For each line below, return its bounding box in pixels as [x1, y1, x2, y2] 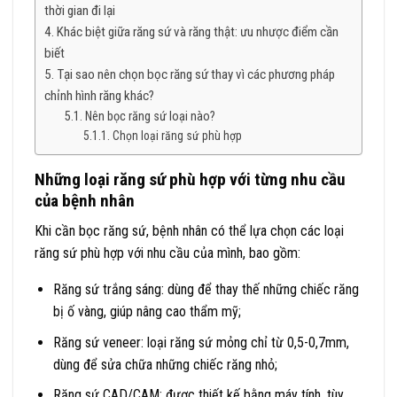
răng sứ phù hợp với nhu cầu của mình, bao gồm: [35, 245, 300, 262]
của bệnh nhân [35, 190, 135, 211]
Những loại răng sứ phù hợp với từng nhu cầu [35, 168, 346, 190]
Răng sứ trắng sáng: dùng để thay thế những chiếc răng [52, 281, 359, 299]
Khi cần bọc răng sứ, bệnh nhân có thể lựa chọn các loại [35, 222, 344, 240]
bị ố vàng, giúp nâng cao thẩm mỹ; [52, 303, 241, 321]
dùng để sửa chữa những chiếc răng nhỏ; [52, 355, 277, 373]
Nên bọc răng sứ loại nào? [84, 108, 215, 124]
